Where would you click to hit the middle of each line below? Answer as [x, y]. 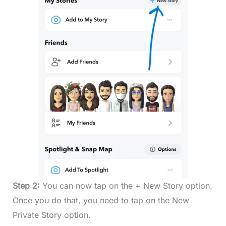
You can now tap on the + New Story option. [127, 186]
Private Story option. [51, 215]
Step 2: [27, 186]
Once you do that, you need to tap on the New [101, 201]
